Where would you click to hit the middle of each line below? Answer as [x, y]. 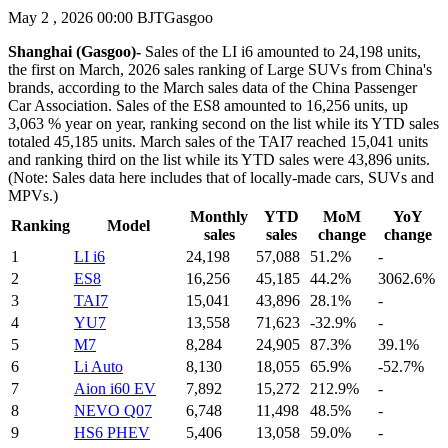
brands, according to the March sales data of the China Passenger [212, 87]
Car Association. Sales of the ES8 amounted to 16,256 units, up [208, 105]
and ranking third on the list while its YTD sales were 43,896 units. [219, 159]
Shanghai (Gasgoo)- [74, 51]
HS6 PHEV [112, 432]
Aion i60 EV [115, 388]
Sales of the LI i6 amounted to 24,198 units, [281, 51]
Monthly [219, 216]
